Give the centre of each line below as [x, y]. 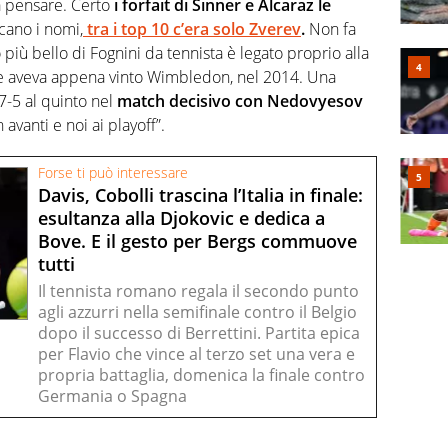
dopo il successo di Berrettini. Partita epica [199, 332]
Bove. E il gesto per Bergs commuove [197, 240]
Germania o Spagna [112, 395]
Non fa [330, 29]
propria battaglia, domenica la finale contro [201, 374]
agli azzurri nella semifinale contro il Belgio [197, 311]
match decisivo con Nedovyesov [240, 101]
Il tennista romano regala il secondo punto [198, 290]
